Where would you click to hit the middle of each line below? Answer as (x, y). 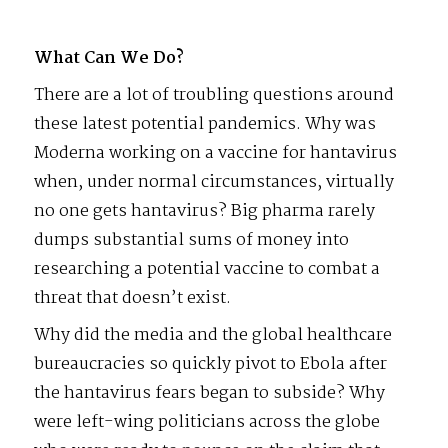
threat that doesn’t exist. (133, 298)
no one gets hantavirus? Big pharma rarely (205, 211)
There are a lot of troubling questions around (214, 95)
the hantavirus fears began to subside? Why (210, 393)
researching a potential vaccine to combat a (207, 269)
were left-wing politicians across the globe (207, 422)
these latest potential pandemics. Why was (205, 124)
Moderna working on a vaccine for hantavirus (216, 153)
